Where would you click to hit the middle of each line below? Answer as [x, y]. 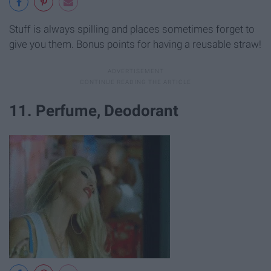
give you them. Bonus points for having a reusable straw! [135, 44]
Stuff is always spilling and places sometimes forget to [132, 29]
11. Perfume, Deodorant [94, 110]
